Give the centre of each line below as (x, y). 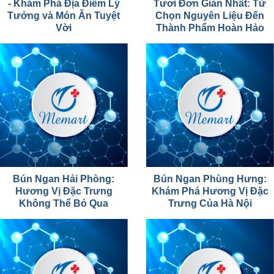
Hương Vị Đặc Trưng (64, 191)
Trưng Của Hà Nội (210, 203)
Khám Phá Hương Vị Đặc (210, 191)
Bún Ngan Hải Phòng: (64, 179)
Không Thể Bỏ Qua (64, 203)
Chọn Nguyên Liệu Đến (210, 15)
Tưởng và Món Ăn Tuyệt (64, 15)
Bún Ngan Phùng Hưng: (210, 179)
